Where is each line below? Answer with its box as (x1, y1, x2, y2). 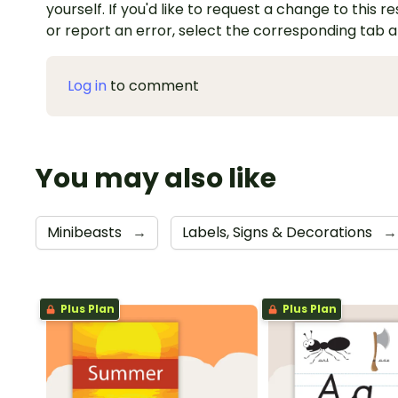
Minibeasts (47, 221, 125, 243)
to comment (107, 75, 199, 96)
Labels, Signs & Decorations (182, 221, 376, 243)
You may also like (36, 159, 276, 197)
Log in (68, 75, 107, 96)
